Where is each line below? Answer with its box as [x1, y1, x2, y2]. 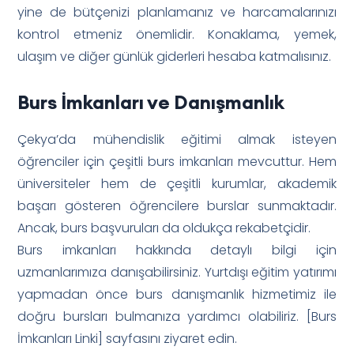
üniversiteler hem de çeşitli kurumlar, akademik [17, 174, 337, 193]
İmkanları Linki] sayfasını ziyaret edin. [17, 329, 238, 348]
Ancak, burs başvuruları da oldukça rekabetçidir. [17, 218, 311, 237]
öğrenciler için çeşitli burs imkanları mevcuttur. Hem [17, 152, 337, 171]
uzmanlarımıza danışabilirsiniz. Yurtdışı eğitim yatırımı [17, 262, 337, 281]
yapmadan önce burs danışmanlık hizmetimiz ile [17, 284, 337, 303]
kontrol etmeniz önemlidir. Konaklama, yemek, [17, 24, 337, 43]
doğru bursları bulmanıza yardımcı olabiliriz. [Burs [17, 307, 337, 326]
